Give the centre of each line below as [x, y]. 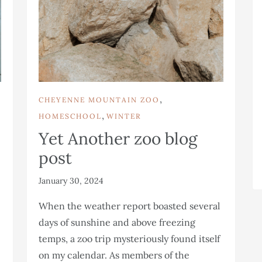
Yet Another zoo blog [118, 138]
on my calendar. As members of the [114, 255]
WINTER [124, 116]
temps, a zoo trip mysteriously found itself [129, 238]
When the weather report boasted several [129, 206]
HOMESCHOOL [70, 116]
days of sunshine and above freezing [117, 222]
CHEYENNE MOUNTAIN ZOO [99, 99]
